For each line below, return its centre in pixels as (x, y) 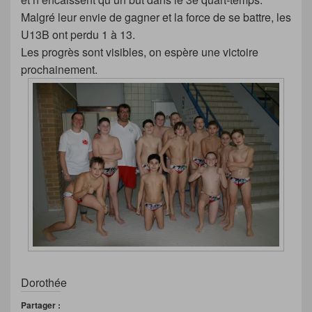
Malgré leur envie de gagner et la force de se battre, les (156, 17)
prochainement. (59, 70)
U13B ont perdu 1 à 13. (78, 35)
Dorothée (44, 283)
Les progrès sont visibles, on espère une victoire (140, 52)
